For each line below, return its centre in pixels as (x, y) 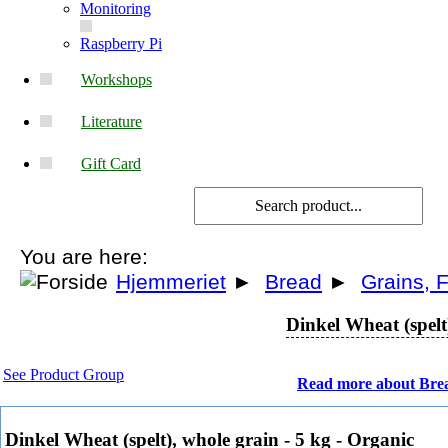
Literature (111, 121)
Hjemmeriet (171, 282)
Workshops (116, 79)
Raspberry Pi (121, 43)
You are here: (84, 257)
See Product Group (63, 374)
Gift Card (111, 163)
